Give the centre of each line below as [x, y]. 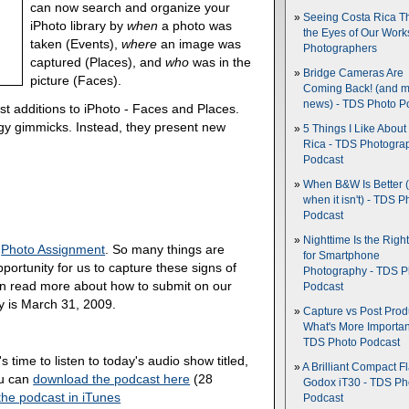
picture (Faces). [76, 81]
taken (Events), [76, 44]
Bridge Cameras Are [354, 73]
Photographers [340, 48]
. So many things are [165, 250]
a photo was [195, 26]
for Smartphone [341, 256]
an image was [199, 44]
